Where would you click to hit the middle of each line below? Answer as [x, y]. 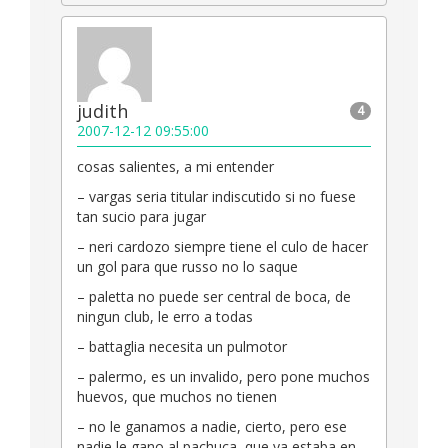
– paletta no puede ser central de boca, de [214, 297]
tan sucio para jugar [141, 217]
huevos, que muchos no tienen [177, 397]
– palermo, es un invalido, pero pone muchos [223, 377]
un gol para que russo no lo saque [187, 267]
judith [102, 111]
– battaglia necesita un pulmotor [182, 347]
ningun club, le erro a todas [165, 317]
